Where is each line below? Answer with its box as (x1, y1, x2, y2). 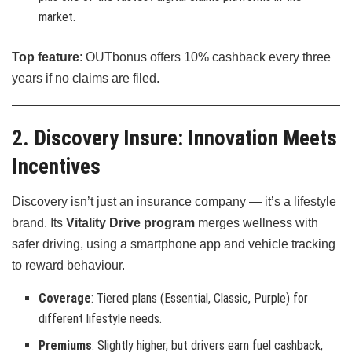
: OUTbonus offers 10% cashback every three (79, 50, 331, 64)
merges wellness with (195, 216, 318, 230)
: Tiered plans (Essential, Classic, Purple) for (91, 291, 309, 306)
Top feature (12, 50, 79, 64)
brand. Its (12, 216, 66, 230)
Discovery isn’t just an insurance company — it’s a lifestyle (12, 195, 336, 209)
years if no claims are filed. (12, 71, 159, 86)
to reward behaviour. (12, 258, 125, 273)
